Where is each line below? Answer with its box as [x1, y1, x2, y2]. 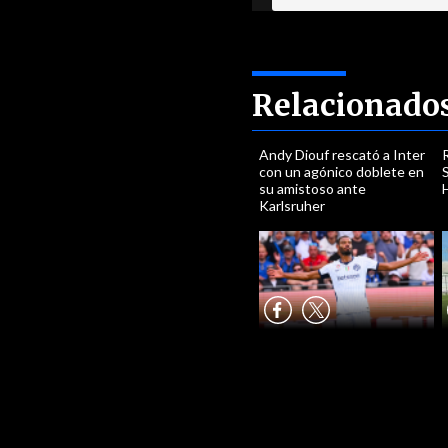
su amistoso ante [259, 180, 367, 197]
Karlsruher [259, 197, 326, 214]
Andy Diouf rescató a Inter [259, 146, 426, 163]
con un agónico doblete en [259, 163, 425, 180]
